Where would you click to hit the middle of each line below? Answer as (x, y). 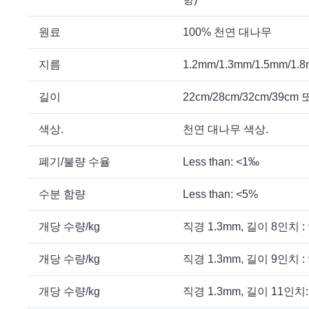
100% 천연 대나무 (227, 32)
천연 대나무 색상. (226, 130)
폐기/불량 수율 (74, 162)
